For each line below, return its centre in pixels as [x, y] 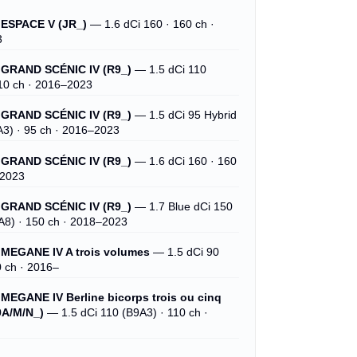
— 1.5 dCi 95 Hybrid [184, 116]
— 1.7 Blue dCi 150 [182, 206]
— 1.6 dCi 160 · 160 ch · [151, 25]
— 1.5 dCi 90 [185, 252]
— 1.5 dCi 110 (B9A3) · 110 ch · [126, 312]
